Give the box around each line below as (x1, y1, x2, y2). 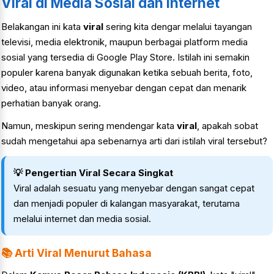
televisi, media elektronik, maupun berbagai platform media (1, 36, 248, 48)
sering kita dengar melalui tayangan (103, 21, 252, 33)
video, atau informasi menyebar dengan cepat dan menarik (1, 82, 246, 94)
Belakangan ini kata (1, 21, 83, 33)
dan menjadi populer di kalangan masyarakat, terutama (13, 198, 240, 210)
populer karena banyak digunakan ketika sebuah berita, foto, (1, 67, 253, 79)
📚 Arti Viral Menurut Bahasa (1, 246, 152, 260)
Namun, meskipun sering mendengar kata (1, 120, 177, 132)
